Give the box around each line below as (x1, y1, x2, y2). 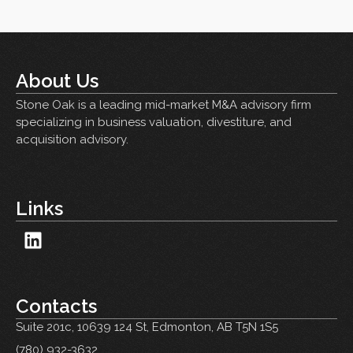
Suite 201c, (16, 319, 77, 334)
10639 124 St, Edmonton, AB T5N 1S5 (77, 319, 278, 334)
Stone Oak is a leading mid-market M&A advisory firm (16, 98, 311, 113)
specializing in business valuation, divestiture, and (16, 115, 292, 130)
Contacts (16, 294, 97, 318)
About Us (16, 69, 98, 93)
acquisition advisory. (16, 132, 128, 147)
